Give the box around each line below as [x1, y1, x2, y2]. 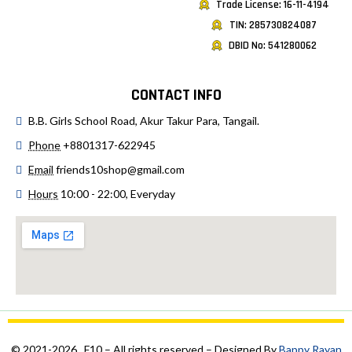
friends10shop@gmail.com [56, 162, 185, 176]
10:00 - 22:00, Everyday [60, 186, 175, 200]
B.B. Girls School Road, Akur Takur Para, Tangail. [28, 113, 259, 127]
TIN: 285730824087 [229, 17, 317, 32]
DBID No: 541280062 [229, 38, 317, 53]
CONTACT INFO [130, 84, 222, 105]
